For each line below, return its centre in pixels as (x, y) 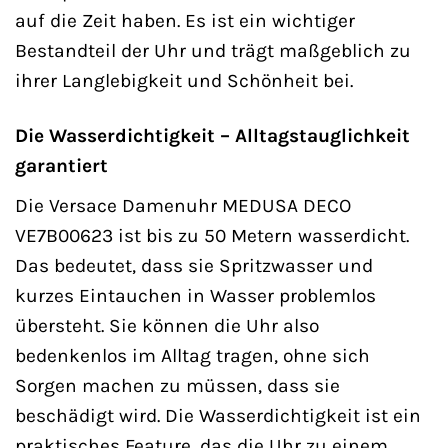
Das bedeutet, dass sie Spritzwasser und (194, 265)
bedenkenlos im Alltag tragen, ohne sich (192, 355)
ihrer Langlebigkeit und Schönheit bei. (184, 81)
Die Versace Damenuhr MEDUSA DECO (183, 205)
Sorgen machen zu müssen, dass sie (177, 385)
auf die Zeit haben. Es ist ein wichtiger (185, 21)
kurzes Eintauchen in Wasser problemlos (195, 295)
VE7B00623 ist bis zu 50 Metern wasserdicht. (212, 235)
